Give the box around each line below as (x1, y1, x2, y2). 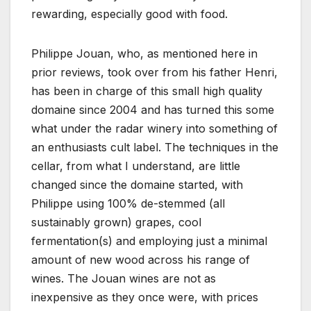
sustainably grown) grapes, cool (31, 215, 201, 229)
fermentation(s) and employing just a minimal (31, 233, 267, 248)
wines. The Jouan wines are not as (31, 271, 216, 285)
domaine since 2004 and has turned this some (31, 102, 274, 117)
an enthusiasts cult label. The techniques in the (31, 140, 278, 154)
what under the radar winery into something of (31, 121, 278, 135)
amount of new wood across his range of (31, 252, 250, 267)
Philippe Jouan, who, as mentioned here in (31, 46, 258, 60)
